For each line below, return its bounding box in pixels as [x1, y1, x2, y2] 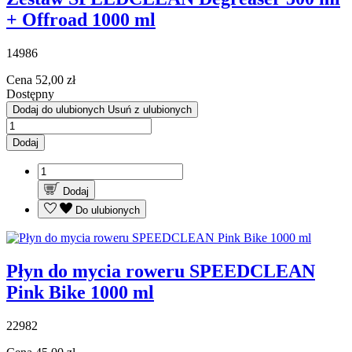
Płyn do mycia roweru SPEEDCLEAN [6, 261, 315, 282]
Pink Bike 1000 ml [6, 282, 154, 303]
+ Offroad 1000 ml [6, 9, 156, 31]
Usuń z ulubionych [108, 104, 192, 116]
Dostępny [6, 87, 54, 101]
